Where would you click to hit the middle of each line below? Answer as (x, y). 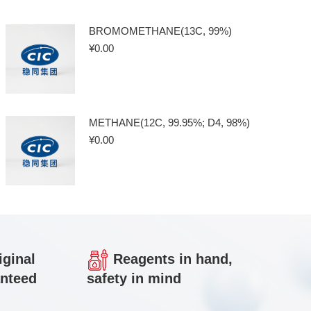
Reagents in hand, (170, 259)
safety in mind (134, 278)
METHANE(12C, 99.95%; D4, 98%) (170, 123)
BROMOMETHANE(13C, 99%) (161, 31)
